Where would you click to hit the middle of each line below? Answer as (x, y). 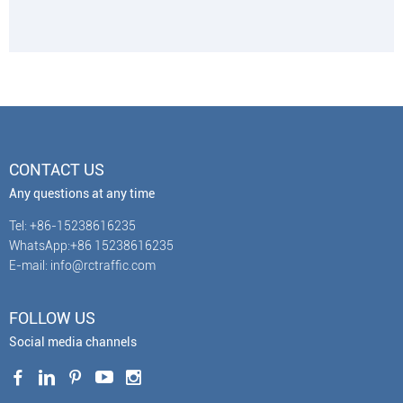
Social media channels (73, 342)
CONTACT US (57, 170)
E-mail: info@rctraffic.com (82, 266)
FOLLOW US (52, 318)
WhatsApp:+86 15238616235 (91, 246)
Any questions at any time (82, 194)
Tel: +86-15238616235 (72, 226)
